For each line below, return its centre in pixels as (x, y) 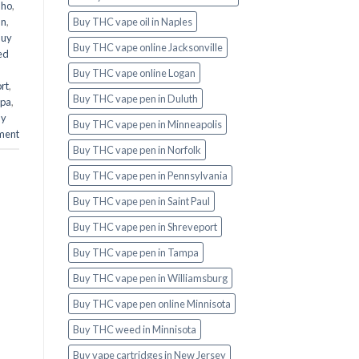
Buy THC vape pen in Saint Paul (141, 202)
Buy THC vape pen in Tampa (135, 253)
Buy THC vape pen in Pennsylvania (150, 176)
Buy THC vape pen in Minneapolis (147, 125)
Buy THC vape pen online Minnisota (151, 304)
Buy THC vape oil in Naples (132, 22)
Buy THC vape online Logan (134, 73)
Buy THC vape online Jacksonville (147, 48)
